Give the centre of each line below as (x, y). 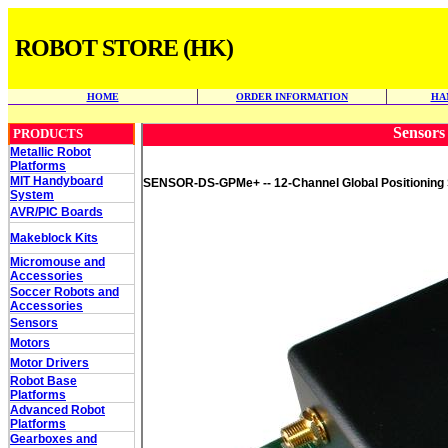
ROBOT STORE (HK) (124, 48)
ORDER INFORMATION (292, 96)
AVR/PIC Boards (56, 212)
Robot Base (43, 381)
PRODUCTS (48, 133)
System (32, 195)
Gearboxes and (53, 439)
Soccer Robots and (64, 292)
